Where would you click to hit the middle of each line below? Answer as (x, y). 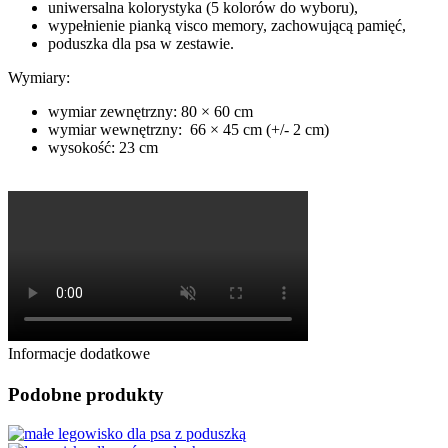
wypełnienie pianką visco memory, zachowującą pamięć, (227, 26)
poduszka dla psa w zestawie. (141, 44)
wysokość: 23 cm (103, 148)
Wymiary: (39, 78)
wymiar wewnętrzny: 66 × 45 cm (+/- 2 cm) (188, 130)
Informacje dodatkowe (79, 354)
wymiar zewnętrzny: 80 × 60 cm (150, 112)
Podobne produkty (86, 395)
